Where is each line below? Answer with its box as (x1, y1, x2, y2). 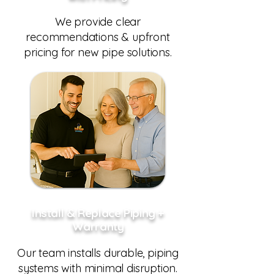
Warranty (72, 219, 124, 234)
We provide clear (54, 15, 141, 29)
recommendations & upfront (26, 30, 170, 44)
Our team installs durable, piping (17, 246, 179, 260)
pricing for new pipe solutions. (24, 45, 172, 59)
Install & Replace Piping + (31, 206, 165, 220)
